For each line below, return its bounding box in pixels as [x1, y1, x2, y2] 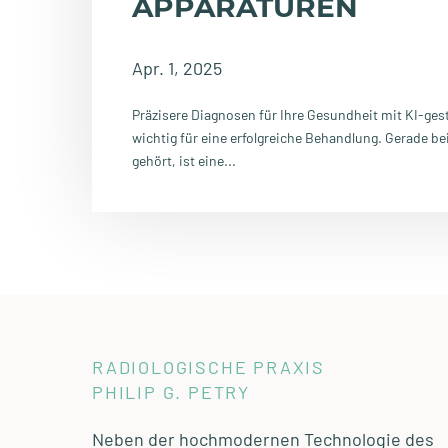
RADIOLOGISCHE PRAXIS [92, 356, 326, 379]
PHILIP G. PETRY [92, 381, 251, 404]
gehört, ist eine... [132, 152, 236, 170]
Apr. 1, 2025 [132, 57, 222, 80]
